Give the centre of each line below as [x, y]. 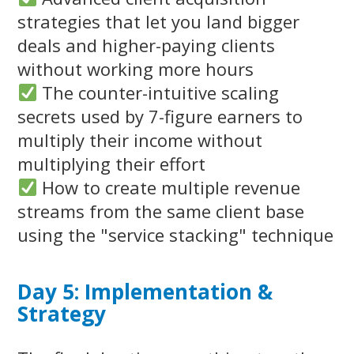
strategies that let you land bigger [158, 22]
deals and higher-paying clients [146, 45]
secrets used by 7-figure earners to [160, 117]
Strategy [62, 314]
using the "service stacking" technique [175, 235]
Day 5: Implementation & [145, 292]
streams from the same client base [161, 211]
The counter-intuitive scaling [158, 93]
